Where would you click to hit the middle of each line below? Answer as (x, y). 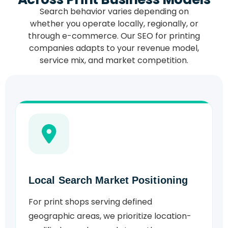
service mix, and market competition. (114, 61)
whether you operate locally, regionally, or (114, 24)
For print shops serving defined (90, 202)
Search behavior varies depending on (114, 12)
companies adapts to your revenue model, (114, 48)
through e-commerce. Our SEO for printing (114, 36)
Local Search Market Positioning (108, 180)
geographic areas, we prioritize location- (110, 216)
